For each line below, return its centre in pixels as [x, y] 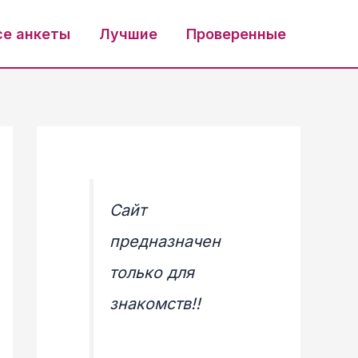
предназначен [165, 241]
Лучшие [128, 34]
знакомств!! [155, 303]
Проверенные [236, 34]
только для [151, 272]
